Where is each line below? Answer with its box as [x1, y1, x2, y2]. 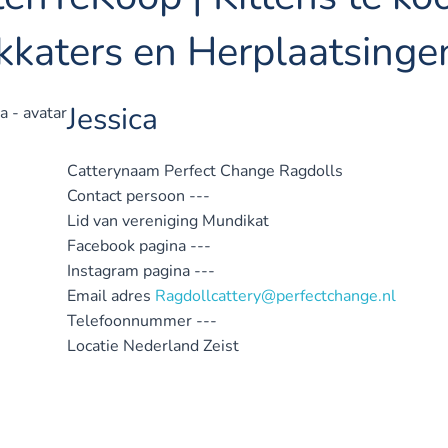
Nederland [123, 335, 203, 357]
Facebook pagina [67, 235, 186, 257]
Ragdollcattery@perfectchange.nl [155, 285, 396, 307]
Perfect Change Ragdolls [164, 160, 343, 182]
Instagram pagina [67, 260, 190, 282]
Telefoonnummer [67, 310, 192, 332]
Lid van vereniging [67, 210, 198, 232]
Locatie [67, 335, 119, 357]
